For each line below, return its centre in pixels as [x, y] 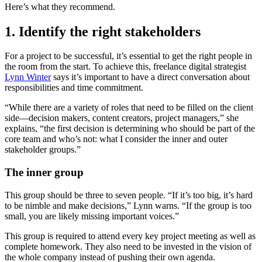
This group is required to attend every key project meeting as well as [130, 236]
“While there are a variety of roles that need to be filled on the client [129, 108]
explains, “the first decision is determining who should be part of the [130, 129]
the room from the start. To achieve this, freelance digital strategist [125, 67]
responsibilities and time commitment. [74, 88]
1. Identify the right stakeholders [103, 31]
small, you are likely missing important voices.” [93, 216]
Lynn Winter [28, 77]
